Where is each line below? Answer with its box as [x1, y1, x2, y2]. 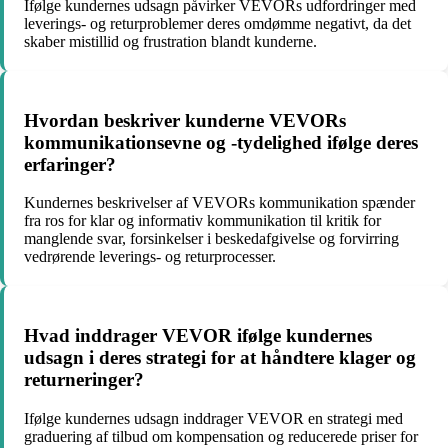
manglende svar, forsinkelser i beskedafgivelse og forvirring [24, 230, 399, 248]
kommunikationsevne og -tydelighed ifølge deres [24, 131, 418, 153]
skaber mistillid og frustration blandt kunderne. [24, 33, 317, 51]
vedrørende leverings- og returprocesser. [24, 248, 276, 266]
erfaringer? [24, 153, 116, 175]
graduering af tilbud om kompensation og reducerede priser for [24, 427, 418, 445]
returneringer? [24, 369, 144, 391]
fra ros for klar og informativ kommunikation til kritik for [24, 212, 381, 230]
